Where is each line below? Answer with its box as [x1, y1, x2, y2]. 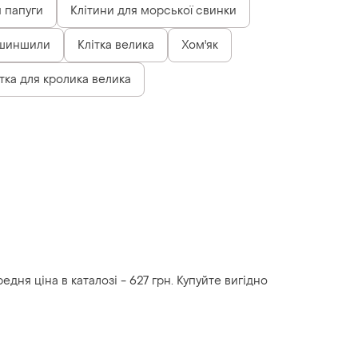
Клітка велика [78, 37, 154, 53]
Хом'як [181, 37, 218, 53]
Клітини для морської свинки [70, 2, 237, 18]
